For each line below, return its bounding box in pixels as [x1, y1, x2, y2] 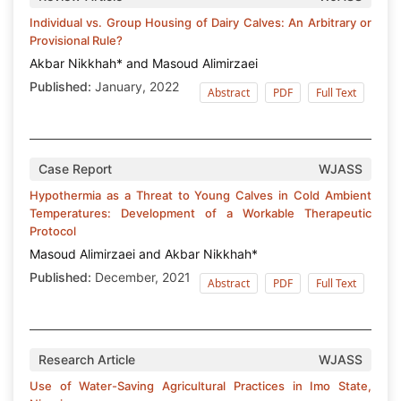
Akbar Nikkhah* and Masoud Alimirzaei [30, 55, 258, 71]
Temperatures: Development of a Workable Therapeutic [30, 205, 371, 220]
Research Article [38, 351, 135, 367]
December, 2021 [91, 269, 191, 285]
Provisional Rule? [30, 32, 123, 47]
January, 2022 [91, 78, 179, 94]
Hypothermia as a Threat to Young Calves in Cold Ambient [30, 187, 371, 202]
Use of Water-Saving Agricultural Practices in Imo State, [30, 378, 371, 393]
